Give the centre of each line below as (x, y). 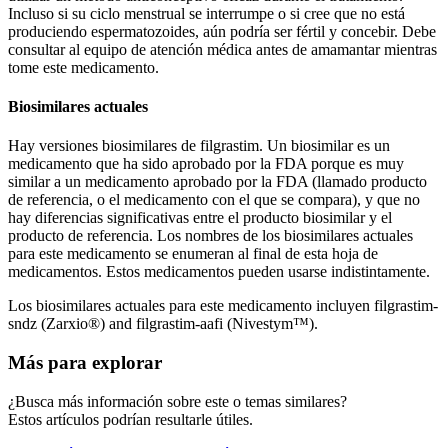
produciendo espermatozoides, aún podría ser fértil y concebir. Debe (222, 31)
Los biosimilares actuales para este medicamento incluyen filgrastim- (223, 306)
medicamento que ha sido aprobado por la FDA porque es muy (206, 164)
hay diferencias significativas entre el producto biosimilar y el (200, 218)
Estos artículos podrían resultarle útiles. (130, 419)
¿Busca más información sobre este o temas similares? (177, 401)
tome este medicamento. (83, 67)
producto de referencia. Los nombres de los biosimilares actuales (210, 236)
